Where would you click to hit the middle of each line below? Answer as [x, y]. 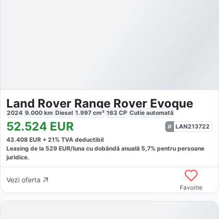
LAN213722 [193, 126]
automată [160, 112]
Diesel [64, 112]
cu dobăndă [102, 148]
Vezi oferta [23, 180]
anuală [131, 148]
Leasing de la [26, 148]
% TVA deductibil [79, 139]
